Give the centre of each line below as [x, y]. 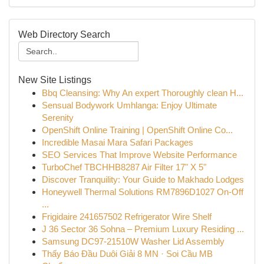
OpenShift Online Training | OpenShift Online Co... [137, 130]
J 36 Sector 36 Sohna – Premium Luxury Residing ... [143, 229]
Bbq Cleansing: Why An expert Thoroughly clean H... [143, 93]
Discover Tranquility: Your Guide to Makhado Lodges [143, 179]
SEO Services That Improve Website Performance [139, 155]
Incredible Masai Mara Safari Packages [118, 142]
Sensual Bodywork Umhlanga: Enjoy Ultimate [129, 105]
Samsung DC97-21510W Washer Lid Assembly [133, 241]
